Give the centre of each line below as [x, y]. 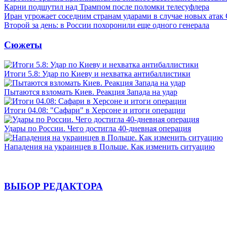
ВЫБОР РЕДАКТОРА [53, 186]
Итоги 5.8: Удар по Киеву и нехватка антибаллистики [97, 73]
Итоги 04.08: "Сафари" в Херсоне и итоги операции [95, 110]
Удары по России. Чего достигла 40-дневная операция [98, 128]
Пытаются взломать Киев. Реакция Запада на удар [91, 92]
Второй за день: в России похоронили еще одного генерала [107, 25]
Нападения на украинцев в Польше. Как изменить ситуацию [109, 146]
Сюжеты [23, 45]
